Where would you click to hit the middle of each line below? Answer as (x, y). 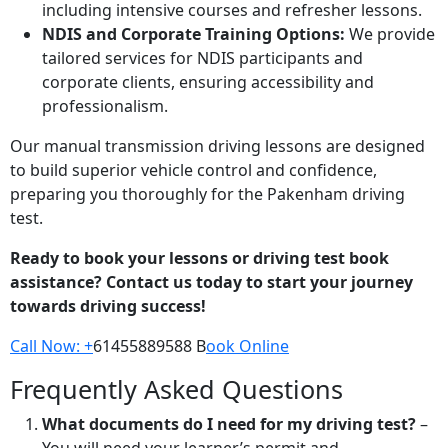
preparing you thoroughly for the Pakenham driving (207, 194)
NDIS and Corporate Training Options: (193, 34)
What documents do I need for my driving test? (229, 424)
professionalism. (105, 106)
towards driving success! (108, 306)
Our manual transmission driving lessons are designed (217, 146)
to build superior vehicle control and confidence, (193, 170)
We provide (390, 34)
